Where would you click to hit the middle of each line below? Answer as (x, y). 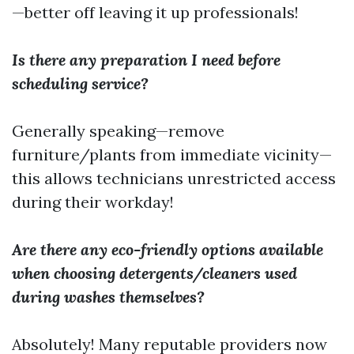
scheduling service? (80, 83)
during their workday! (93, 202)
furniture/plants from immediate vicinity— (172, 154)
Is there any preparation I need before (146, 60)
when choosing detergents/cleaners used (154, 273)
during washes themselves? (108, 297)
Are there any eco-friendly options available (168, 249)
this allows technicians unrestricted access (174, 178)
